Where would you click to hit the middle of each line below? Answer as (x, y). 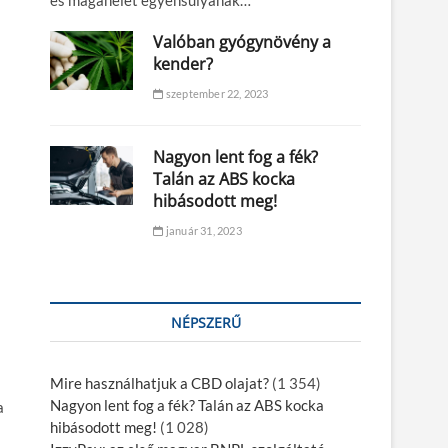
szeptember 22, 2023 (216, 94)
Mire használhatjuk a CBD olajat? (159, 383)
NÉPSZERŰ (205, 323)
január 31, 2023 (202, 231)
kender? (183, 64)
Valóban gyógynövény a (242, 42)
